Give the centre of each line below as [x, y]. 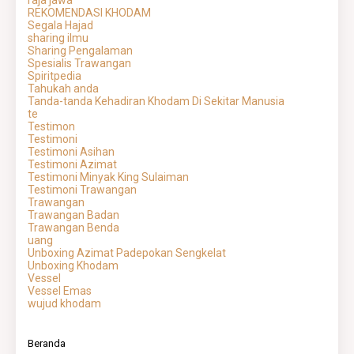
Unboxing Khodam [73, 266]
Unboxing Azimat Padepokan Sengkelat [127, 253]
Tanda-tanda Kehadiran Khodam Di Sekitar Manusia [156, 102]
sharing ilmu [58, 38]
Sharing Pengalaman [80, 51]
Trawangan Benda [73, 228]
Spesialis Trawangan [79, 64]
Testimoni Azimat [72, 165]
